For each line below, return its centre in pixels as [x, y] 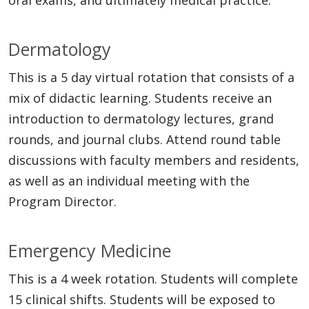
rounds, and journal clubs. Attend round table [144, 139]
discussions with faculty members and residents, [154, 160]
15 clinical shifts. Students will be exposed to [142, 299]
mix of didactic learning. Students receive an [140, 98]
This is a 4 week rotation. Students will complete [153, 278]
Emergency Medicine [90, 250]
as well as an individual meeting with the [129, 180]
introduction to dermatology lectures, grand [141, 118]
